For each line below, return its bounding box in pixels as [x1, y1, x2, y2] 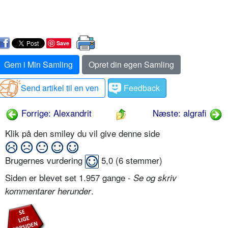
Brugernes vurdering [5, 154, 85, 167]
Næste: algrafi [153, 106, 209, 120]
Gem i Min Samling [4, 59, 73, 71]
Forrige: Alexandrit [19, 106, 92, 120]
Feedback [124, 82, 160, 94]
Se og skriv [133, 172, 177, 184]
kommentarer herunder [5, 185, 91, 197]
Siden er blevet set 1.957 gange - [5, 171, 133, 184]
